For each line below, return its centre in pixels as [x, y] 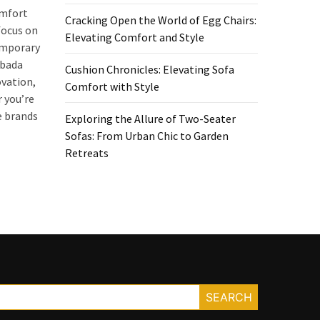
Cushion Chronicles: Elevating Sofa [150, 69]
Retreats [87, 153]
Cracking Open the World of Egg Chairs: [161, 20]
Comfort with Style [112, 86]
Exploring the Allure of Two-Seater [150, 119]
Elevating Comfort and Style [135, 37]
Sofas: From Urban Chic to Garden [147, 136]
